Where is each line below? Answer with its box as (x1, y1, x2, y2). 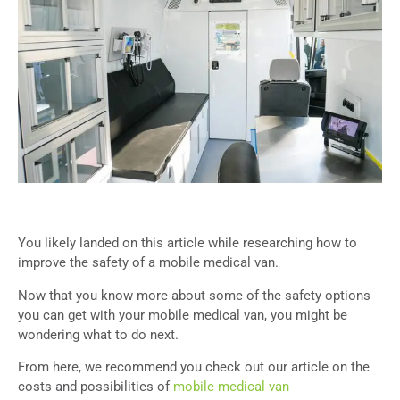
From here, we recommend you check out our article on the (18, 359, 370, 376)
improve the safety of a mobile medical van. (18, 254, 279, 271)
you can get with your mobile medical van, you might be (18, 306, 347, 323)
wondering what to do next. (18, 326, 182, 343)
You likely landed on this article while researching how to (18, 235, 357, 252)
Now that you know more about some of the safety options (18, 287, 371, 304)
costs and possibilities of (18, 379, 173, 396)
